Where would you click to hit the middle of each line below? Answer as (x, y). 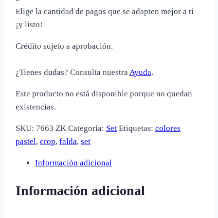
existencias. (36, 107)
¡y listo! (29, 24)
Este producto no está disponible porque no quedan (104, 93)
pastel (26, 141)
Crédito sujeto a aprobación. (64, 46)
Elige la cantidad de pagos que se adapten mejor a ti (105, 11)
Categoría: (87, 128)
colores (168, 128)
